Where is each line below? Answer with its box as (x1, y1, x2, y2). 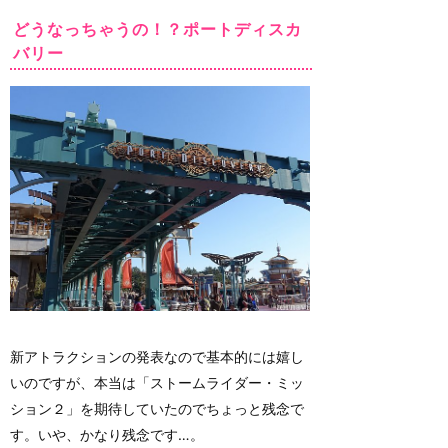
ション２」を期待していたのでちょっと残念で (10, 400, 304, 418)
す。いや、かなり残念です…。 (10, 426, 204, 444)
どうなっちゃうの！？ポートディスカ (13, 19, 302, 40)
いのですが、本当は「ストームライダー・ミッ (10, 374, 304, 392)
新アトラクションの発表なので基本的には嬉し (10, 348, 304, 366)
